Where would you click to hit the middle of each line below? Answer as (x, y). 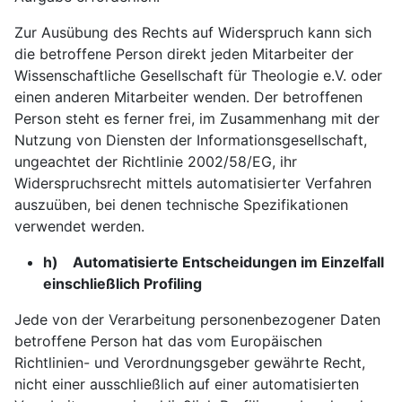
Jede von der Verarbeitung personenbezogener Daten (197, 319)
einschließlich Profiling (122, 284)
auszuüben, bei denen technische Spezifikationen (181, 205)
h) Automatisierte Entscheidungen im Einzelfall (214, 262)
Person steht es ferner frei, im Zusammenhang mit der (197, 118)
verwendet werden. (79, 226)
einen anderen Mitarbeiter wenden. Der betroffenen (188, 97)
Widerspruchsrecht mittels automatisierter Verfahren (193, 183)
